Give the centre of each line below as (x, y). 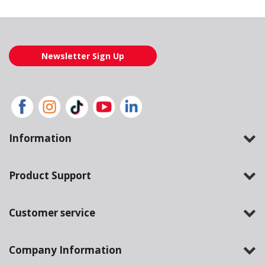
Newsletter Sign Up (83, 56)
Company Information (65, 250)
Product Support (50, 176)
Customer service (52, 213)
